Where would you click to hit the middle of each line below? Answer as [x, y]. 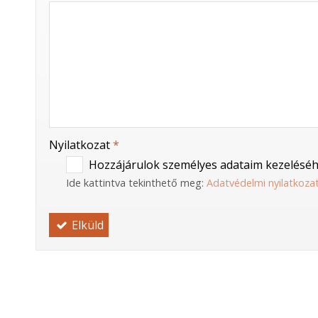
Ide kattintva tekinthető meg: [136, 183]
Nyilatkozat [81, 145]
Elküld [86, 225]
